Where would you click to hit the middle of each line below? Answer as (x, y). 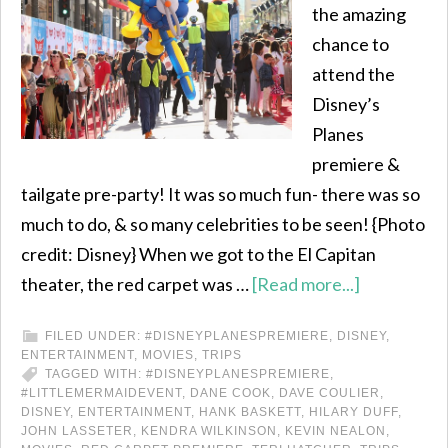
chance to (350, 44)
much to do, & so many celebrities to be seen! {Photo (223, 224)
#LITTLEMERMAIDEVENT (101, 393)
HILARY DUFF (353, 412)
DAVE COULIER (329, 393)
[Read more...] (306, 284)
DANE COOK (230, 393)
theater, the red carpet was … (136, 284)
